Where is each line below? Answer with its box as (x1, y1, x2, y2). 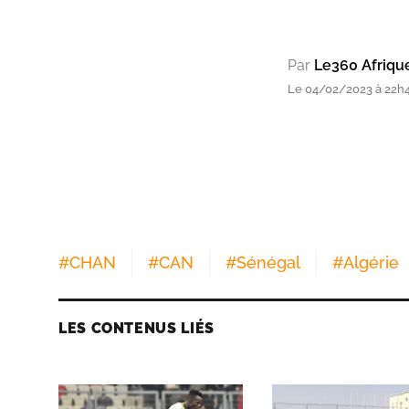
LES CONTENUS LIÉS (58, 319, 215, 337)
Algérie (343, 252, 399, 272)
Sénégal (236, 252, 300, 272)
